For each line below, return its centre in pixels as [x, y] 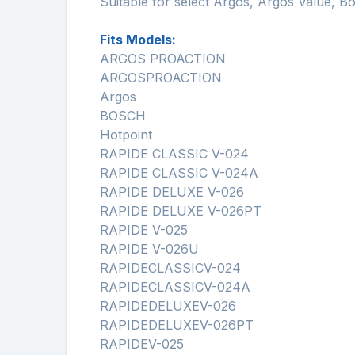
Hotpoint [126, 135]
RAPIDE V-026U [149, 249]
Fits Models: [138, 40]
